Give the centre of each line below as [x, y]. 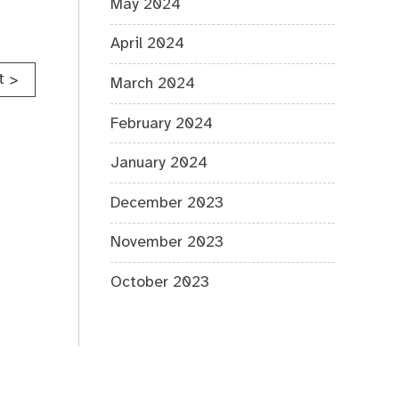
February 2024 [162, 123]
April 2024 [148, 44]
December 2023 [167, 203]
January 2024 [159, 163]
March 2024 [153, 84]
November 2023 [167, 243]
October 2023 [160, 282]
